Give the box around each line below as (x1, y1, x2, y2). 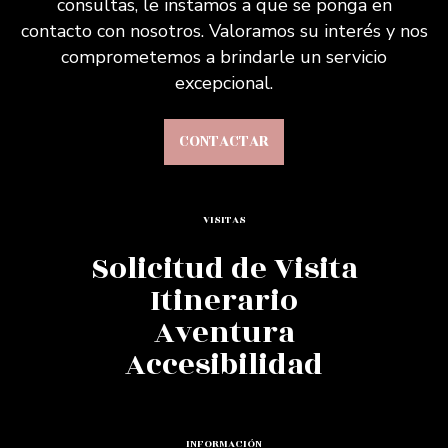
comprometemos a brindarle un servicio (61, 44, 387, 69)
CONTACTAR (179, 129, 269, 153)
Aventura (153, 309, 295, 356)
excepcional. (175, 70, 273, 95)
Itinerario (150, 277, 298, 324)
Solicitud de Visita (90, 245, 358, 292)
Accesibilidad (125, 341, 323, 388)
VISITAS (202, 211, 246, 228)
